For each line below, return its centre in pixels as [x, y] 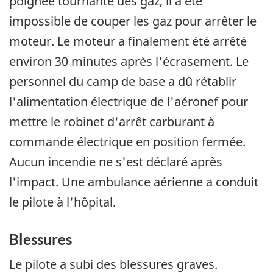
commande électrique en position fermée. [127, 141]
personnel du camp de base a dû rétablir [123, 81]
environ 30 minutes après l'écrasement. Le [129, 61]
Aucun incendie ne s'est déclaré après [116, 161]
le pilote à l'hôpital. [62, 202]
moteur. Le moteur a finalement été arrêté [128, 41]
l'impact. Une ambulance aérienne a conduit [134, 182]
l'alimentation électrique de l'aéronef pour [129, 101]
